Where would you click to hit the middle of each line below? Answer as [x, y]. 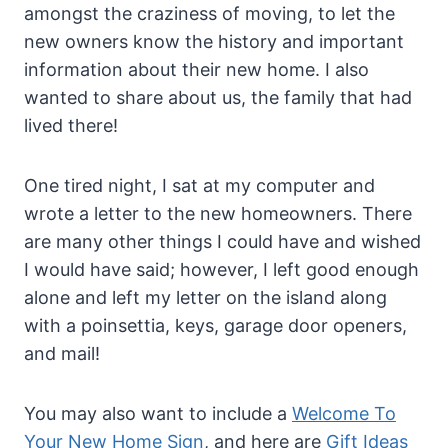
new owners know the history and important [214, 42]
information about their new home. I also [196, 70]
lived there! [71, 126]
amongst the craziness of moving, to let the [209, 14]
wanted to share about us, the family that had [218, 98]
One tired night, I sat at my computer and [199, 186]
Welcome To [344, 414]
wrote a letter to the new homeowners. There [218, 214]
